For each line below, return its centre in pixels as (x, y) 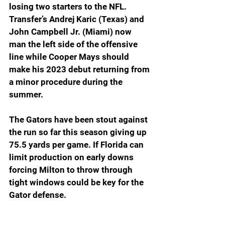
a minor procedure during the (67, 82)
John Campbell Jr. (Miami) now (71, 31)
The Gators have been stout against (79, 119)
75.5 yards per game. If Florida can (77, 144)
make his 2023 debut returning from (80, 69)
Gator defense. (38, 195)
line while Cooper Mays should (70, 57)
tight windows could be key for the (77, 182)
